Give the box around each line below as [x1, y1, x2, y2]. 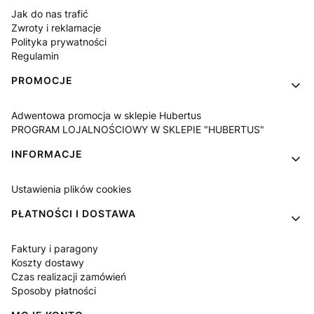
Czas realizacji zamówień [11, 270, 126, 282]
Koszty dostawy [11, 256, 84, 268]
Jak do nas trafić [11, 7, 88, 20]
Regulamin [11, 49, 59, 62]
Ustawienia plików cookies [11, 182, 131, 195]
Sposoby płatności [11, 284, 96, 296]
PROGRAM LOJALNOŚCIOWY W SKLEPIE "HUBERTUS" [11, 123, 264, 135]
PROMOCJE [11, 74, 73, 86]
